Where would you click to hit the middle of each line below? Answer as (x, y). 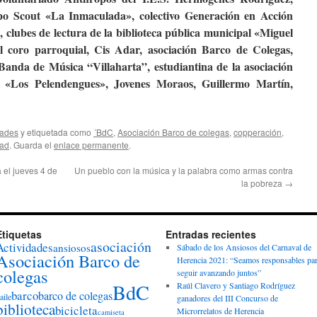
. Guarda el (31, 145)
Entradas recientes (211, 234)
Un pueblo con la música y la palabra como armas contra (184, 170)
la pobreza (263, 183)
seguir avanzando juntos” (219, 272)
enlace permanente (91, 145)
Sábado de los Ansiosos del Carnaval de (244, 247)
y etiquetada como (56, 132)
